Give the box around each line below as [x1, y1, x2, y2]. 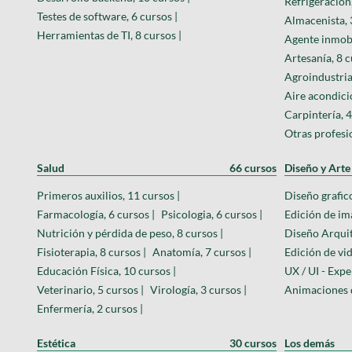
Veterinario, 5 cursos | [37, 282, 144, 296]
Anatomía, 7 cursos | [152, 244, 251, 258]
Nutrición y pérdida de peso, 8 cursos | [37, 225, 223, 240]
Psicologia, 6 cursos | [161, 207, 262, 221]
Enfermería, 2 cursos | [37, 301, 143, 315]
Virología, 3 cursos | [150, 282, 247, 296]
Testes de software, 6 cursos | [37, 9, 178, 23]
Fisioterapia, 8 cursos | [37, 244, 146, 258]
